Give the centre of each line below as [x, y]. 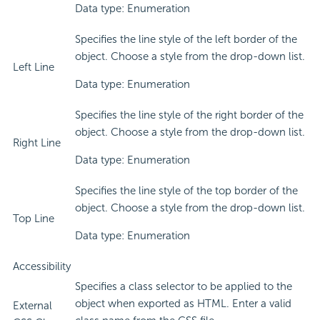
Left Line [34, 67]
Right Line [37, 143]
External [32, 306]
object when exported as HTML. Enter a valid [183, 304]
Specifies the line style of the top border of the [186, 191]
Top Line [34, 219]
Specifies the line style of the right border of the [189, 115]
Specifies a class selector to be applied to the [184, 287]
